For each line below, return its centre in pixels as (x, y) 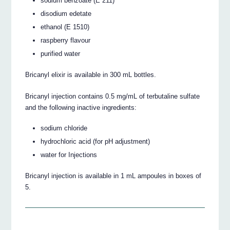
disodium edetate (66, 13)
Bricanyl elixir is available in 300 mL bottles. (91, 74)
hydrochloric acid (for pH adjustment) (95, 142)
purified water (61, 53)
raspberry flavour (66, 40)
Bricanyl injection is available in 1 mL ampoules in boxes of (113, 176)
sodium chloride (64, 128)
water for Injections (69, 155)
